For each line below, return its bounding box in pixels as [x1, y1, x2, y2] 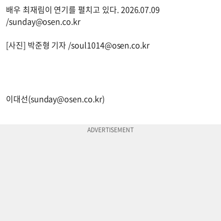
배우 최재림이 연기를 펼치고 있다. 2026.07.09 [6, 3, 160, 15]
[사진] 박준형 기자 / [6, 38, 72, 51]
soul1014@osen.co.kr [71, 38, 149, 51]
